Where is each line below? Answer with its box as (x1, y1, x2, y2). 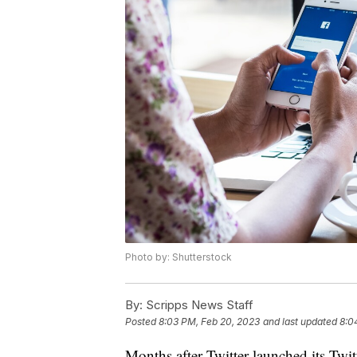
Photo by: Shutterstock (125, 251, 232, 264)
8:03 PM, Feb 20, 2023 (159, 316, 260, 328)
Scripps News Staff (143, 297, 253, 313)
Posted (125, 316, 159, 328)
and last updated (263, 316, 337, 328)
